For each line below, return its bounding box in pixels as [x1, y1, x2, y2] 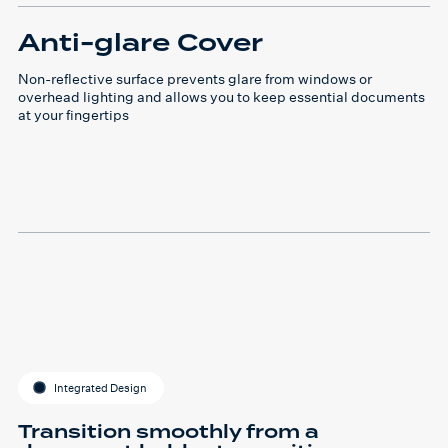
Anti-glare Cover [18, 25, 263, 61]
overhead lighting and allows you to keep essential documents [18, 87, 425, 105]
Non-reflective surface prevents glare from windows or [18, 69, 372, 87]
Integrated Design [54, 381, 147, 396]
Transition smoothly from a [18, 417, 319, 445]
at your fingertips [18, 105, 129, 123]
